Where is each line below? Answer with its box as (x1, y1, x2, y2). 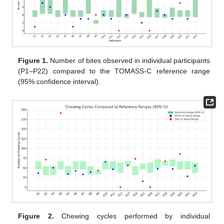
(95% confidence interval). (18, 77, 101, 86)
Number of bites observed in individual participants (48, 56, 210, 65)
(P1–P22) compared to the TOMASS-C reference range (18, 67, 210, 75)
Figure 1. (18, 56, 48, 65)
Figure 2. (18, 212, 54, 220)
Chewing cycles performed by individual (53, 212, 210, 220)
